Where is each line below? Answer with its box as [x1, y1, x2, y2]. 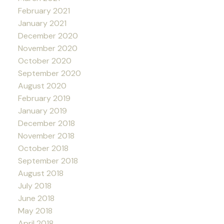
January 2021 [17, 17, 66, 28]
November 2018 [17, 130, 74, 141]
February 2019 [17, 92, 70, 103]
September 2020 [17, 67, 81, 78]
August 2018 [17, 167, 63, 178]
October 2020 [17, 55, 71, 66]
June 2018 [17, 192, 54, 203]
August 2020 [17, 80, 66, 91]
